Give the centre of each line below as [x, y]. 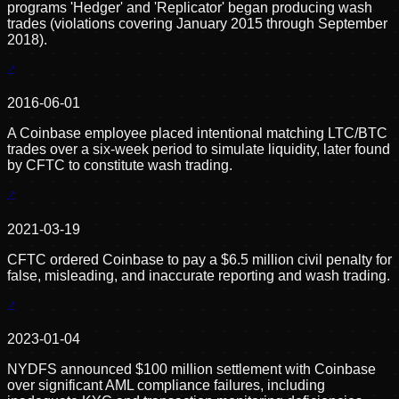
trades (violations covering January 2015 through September [197, 23]
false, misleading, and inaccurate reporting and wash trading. [199, 275]
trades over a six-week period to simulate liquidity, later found [199, 150]
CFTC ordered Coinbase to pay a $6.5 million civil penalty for [199, 259]
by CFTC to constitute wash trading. [120, 166]
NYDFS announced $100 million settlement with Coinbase [191, 369]
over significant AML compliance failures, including [166, 385]
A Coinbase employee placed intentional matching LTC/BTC [197, 134]
